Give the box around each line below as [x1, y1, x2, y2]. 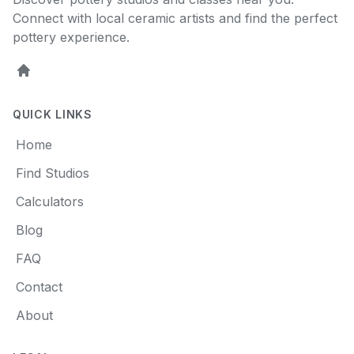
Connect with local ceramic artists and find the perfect [13, 10, 337, 26]
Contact [16, 279, 62, 295]
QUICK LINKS [13, 107, 92, 121]
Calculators [16, 194, 84, 209]
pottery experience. [13, 29, 130, 45]
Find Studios [16, 165, 89, 181]
